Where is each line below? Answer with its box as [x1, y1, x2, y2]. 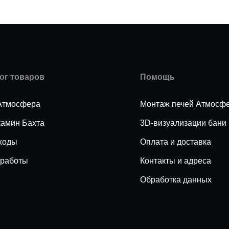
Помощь [140, 73, 175, 81]
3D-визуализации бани [140, 119, 226, 127]
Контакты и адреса [140, 156, 211, 165]
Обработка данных [140, 175, 212, 184]
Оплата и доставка [140, 138, 211, 146]
